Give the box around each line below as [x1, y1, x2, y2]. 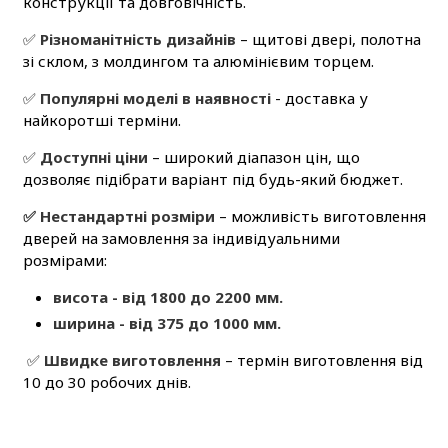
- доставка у [270, 88, 368, 109]
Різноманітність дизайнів [39, 29, 236, 50]
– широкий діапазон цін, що [147, 147, 360, 168]
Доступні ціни [39, 147, 148, 168]
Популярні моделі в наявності [39, 88, 271, 109]
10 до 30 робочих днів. [22, 371, 191, 392]
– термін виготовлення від [220, 349, 423, 370]
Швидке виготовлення [43, 349, 221, 370]
